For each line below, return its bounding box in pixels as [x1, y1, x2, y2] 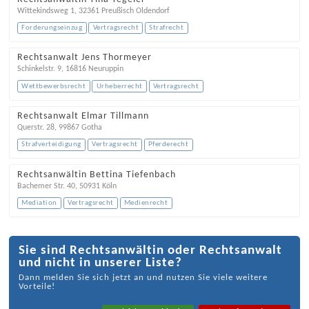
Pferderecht [148, 141, 189, 149]
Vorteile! [18, 282, 55, 292]
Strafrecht [149, 24, 184, 32]
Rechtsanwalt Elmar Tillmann [17, 111, 149, 122]
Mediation [21, 199, 57, 208]
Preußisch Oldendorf [101, 6, 170, 15]
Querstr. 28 [17, 123, 54, 132]
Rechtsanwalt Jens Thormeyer [17, 52, 152, 63]
